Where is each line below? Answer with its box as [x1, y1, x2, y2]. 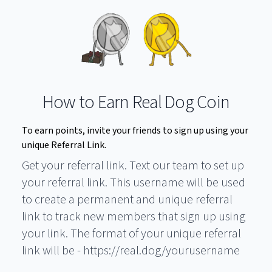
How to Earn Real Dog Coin [42, 89, 230, 115]
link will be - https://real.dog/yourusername [22, 242, 240, 259]
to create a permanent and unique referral [22, 191, 233, 208]
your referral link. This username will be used [22, 174, 245, 191]
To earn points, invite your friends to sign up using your [22, 123, 248, 137]
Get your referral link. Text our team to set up [22, 157, 244, 174]
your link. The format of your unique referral [22, 225, 241, 242]
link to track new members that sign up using [22, 208, 245, 225]
